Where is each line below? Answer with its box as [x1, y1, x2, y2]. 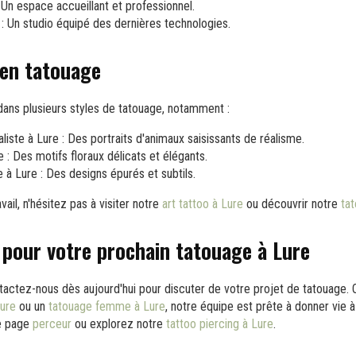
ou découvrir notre [243, 195, 341, 211]
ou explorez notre [72, 315, 166, 331]
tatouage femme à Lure [48, 298, 165, 314]
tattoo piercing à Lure [166, 315, 273, 331]
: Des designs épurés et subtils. [37, 165, 195, 181]
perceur [33, 315, 72, 331]
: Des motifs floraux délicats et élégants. [4, 148, 207, 164]
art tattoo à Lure [162, 195, 243, 211]
